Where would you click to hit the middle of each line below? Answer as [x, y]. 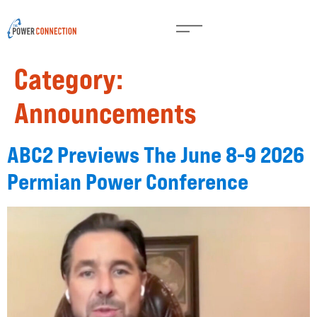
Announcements [105, 113]
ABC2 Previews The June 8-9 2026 [156, 155]
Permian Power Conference [128, 181]
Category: [69, 79]
